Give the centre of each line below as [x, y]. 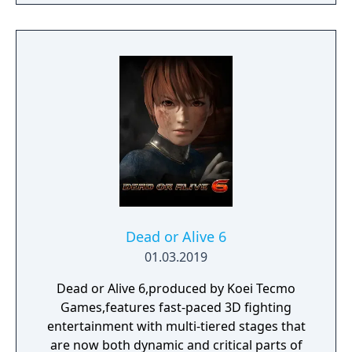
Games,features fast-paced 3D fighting [176, 307]
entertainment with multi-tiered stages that [176, 326]
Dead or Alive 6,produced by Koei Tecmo [176, 288]
